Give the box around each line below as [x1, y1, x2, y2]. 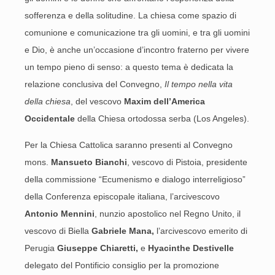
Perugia [25, 243, 57, 253]
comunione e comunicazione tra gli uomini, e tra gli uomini [25, 28, 250, 37]
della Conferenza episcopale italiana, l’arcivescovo [25, 192, 220, 201]
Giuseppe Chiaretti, [57, 243, 138, 253]
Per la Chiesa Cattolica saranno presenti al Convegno [25, 140, 233, 150]
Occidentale [25, 114, 75, 123]
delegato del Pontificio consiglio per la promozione [25, 260, 219, 270]
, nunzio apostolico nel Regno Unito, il [95, 209, 241, 219]
